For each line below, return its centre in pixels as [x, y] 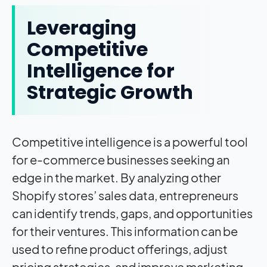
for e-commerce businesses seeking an [121, 160]
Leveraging [82, 28]
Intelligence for [101, 71]
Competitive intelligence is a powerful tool [130, 142]
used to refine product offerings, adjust [120, 249]
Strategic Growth [110, 92]
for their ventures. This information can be [125, 231]
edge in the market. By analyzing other [117, 178]
